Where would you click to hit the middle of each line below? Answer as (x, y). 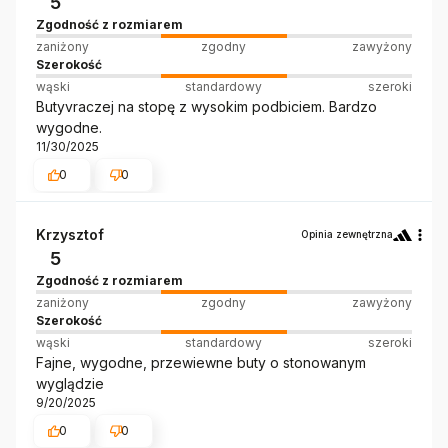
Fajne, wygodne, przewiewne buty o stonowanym (201, 363)
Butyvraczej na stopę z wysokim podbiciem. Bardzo (206, 106)
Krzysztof (70, 235)
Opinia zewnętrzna (347, 234)
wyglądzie (70, 384)
